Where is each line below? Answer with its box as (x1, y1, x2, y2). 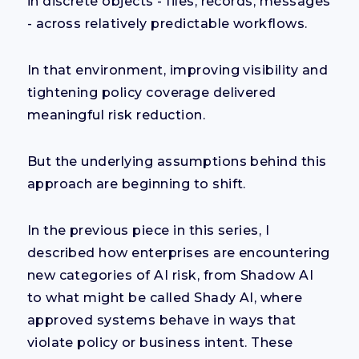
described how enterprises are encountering (26, 244, 330, 260)
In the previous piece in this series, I (26, 222, 270, 238)
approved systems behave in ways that (26, 312, 296, 328)
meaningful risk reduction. (26, 107, 206, 123)
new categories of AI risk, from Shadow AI (26, 267, 314, 283)
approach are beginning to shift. (26, 175, 246, 192)
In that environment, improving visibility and (26, 62, 329, 78)
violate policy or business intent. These (26, 334, 293, 350)
